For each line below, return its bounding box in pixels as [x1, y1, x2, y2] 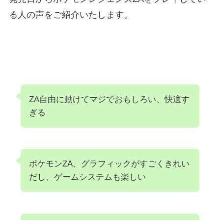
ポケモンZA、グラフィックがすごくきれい [28, 159, 190, 169]
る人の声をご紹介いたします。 [8, 9, 133, 20]
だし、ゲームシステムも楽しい [28, 172, 146, 182]
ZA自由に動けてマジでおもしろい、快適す [28, 94, 190, 104]
